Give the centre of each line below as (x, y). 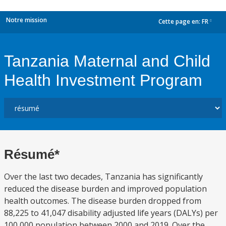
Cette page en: (180, 22)
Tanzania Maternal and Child (107, 61)
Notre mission (26, 20)
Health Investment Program (103, 80)
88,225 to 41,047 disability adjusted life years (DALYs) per (111, 213)
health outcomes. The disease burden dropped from (103, 201)
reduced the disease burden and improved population (105, 189)
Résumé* (32, 154)
